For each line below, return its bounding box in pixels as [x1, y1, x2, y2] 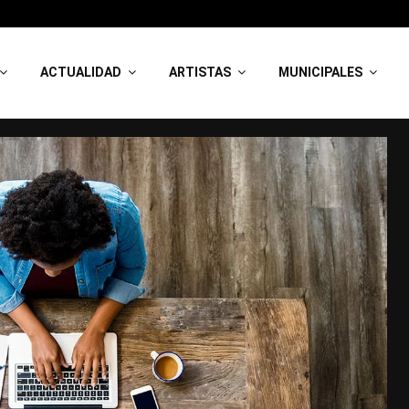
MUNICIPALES [278, 65, 363, 79]
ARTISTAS [169, 65, 232, 79]
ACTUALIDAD [40, 65, 122, 79]
